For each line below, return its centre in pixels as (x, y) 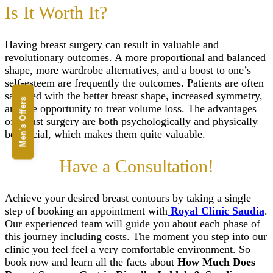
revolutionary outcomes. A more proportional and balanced (135, 57)
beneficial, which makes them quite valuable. (105, 134)
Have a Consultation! (136, 166)
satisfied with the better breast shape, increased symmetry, (134, 95)
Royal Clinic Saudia (218, 211)
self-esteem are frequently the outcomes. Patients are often (134, 83)
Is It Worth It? (56, 12)
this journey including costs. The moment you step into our (136, 236)
